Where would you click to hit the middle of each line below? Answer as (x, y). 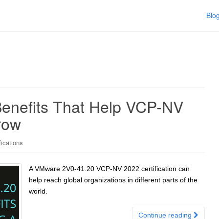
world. (38, 191)
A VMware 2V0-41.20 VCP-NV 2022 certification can (109, 169)
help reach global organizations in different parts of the (113, 180)
